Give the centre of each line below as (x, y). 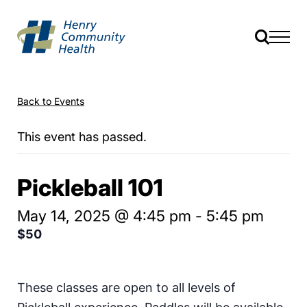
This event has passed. (82, 136)
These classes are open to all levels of (126, 287)
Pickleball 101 (90, 187)
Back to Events (51, 101)
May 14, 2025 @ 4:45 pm (104, 216)
